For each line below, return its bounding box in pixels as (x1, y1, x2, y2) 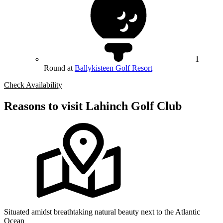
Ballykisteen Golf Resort (75, 64, 152, 73)
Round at (44, 64, 75, 73)
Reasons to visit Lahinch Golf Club (4, 100, 182, 113)
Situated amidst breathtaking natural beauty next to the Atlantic (4, 207, 200, 216)
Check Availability (4, 81, 62, 90)
